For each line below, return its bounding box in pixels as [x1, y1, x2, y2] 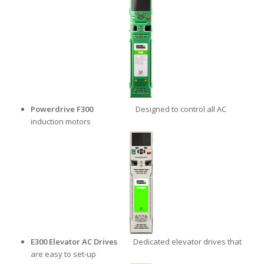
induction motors [31, 116, 91, 127]
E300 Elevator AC [31, 236, 93, 247]
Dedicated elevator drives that [119, 236, 242, 247]
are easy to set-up [31, 249, 97, 260]
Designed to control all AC [136, 104, 227, 115]
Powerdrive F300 [31, 104, 136, 115]
